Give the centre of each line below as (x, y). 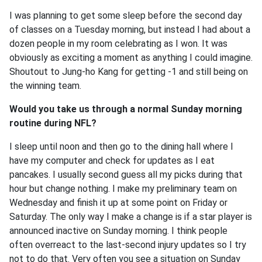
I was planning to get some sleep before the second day (126, 15)
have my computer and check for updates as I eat (112, 161)
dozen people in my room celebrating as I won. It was (118, 44)
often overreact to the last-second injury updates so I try (128, 245)
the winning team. (45, 86)
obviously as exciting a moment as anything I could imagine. (131, 58)
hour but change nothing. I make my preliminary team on (123, 189)
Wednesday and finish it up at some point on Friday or (118, 203)
